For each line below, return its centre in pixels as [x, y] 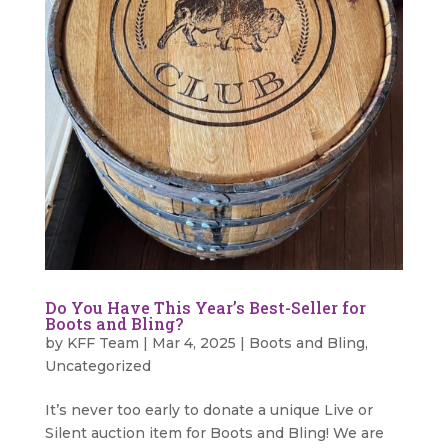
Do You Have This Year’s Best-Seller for [205, 307]
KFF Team [102, 342]
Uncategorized [97, 365]
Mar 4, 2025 [193, 342]
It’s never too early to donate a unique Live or [208, 409]
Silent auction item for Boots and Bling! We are [214, 432]
